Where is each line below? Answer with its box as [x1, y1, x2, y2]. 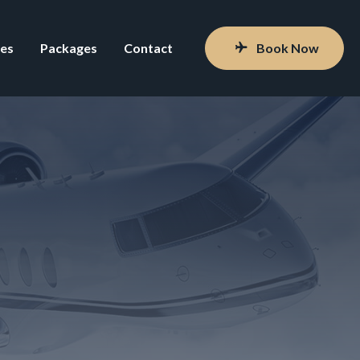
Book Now [256, 40, 319, 55]
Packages [40, 40, 97, 55]
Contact [124, 40, 173, 55]
